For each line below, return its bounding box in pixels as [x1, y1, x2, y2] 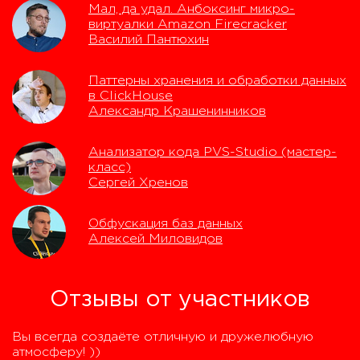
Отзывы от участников [50, 290, 310, 309]
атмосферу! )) [12, 346, 100, 358]
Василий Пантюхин [88, 34, 209, 46]
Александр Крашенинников [88, 105, 266, 117]
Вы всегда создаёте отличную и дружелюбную [12, 331, 313, 343]
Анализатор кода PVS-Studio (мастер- [88, 146, 337, 158]
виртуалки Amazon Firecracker [88, 18, 287, 31]
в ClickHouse [88, 90, 173, 102]
